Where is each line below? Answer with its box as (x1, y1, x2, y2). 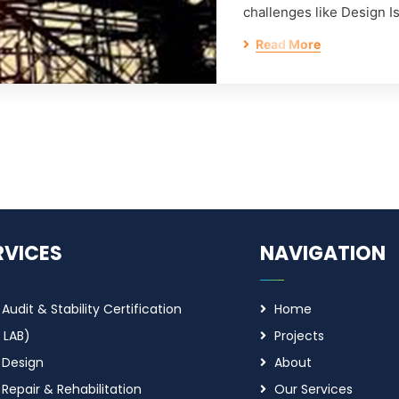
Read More (255, 37, 321, 52)
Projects (274, 327, 325, 345)
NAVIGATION (260, 240, 387, 267)
